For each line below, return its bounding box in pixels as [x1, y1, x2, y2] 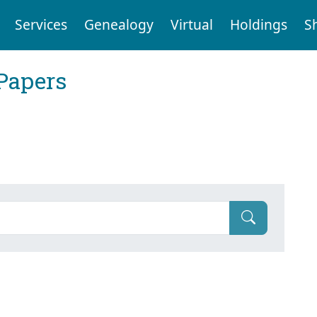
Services [14, 15, 67, 35]
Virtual [170, 15, 213, 35]
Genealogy [83, 15, 154, 35]
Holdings [229, 15, 287, 35]
